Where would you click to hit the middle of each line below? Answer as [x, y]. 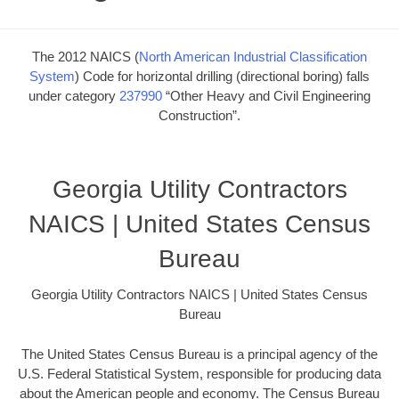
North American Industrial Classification [253, 56]
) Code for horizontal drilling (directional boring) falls [222, 76]
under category [74, 95]
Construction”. [199, 115]
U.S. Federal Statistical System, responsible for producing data [199, 373]
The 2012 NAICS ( [85, 56]
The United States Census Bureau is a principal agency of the [199, 354]
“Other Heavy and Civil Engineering [266, 95]
